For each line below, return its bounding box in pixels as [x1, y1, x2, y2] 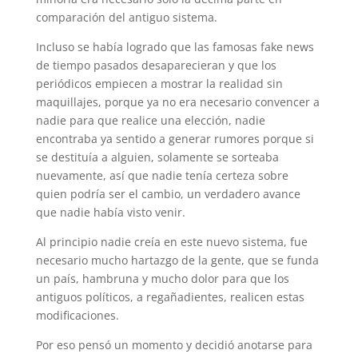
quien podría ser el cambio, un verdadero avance [35, 186, 300, 201]
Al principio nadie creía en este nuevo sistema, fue [35, 234, 308, 249]
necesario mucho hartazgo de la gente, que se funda [35, 253, 319, 268]
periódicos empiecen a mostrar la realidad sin [35, 76, 283, 91]
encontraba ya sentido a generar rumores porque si [35, 131, 314, 146]
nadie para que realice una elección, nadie [35, 113, 265, 128]
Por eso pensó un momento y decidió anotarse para [35, 337, 312, 352]
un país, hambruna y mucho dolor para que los [35, 271, 289, 286]
